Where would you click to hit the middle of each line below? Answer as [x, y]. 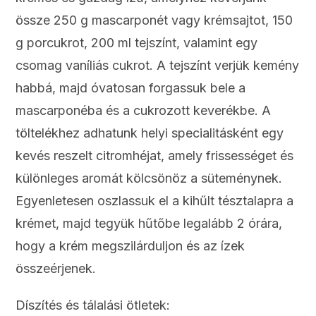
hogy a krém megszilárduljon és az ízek [130, 246]
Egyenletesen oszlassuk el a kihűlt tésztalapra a [155, 201]
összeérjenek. [56, 269]
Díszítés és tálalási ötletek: [93, 305]
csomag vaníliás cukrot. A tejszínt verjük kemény [158, 66]
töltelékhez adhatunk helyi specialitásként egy [150, 133]
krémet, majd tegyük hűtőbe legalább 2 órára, [149, 224]
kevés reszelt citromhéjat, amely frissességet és [155, 156]
